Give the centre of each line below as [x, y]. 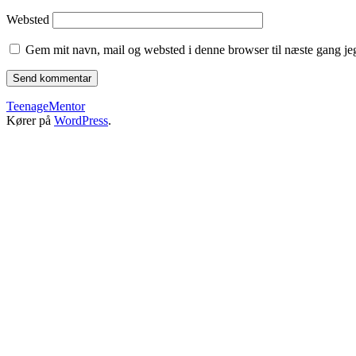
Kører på [30, 120]
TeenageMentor [46, 106]
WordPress [81, 120]
